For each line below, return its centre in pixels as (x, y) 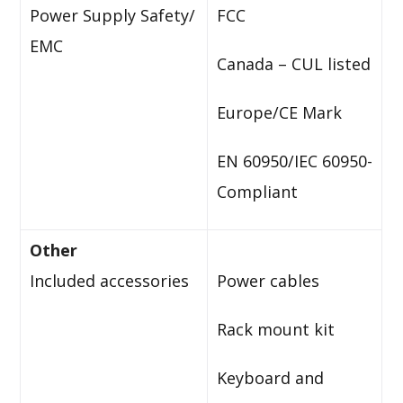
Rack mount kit (276, 329)
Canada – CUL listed (294, 64)
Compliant (258, 192)
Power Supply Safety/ (113, 15)
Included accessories (110, 281)
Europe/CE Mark (280, 112)
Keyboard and (271, 378)
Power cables (269, 281)
